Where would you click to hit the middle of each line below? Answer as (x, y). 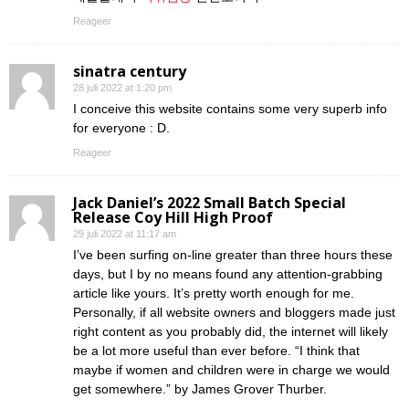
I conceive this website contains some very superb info (230, 109)
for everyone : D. (121, 128)
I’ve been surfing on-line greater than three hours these (233, 255)
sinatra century (130, 71)
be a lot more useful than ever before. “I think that (216, 351)
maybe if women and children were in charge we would (231, 370)
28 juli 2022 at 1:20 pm (122, 88)
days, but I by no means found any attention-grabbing (228, 274)
